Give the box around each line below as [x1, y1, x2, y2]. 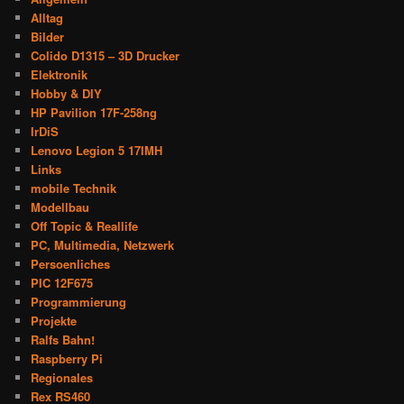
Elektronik [31, 65, 88, 83]
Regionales [31, 368, 94, 386]
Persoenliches [31, 254, 111, 272]
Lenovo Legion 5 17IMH [31, 141, 163, 159]
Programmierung [31, 292, 127, 310]
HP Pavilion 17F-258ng [31, 103, 158, 121]
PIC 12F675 [31, 273, 94, 291]
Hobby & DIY [31, 84, 103, 102]
